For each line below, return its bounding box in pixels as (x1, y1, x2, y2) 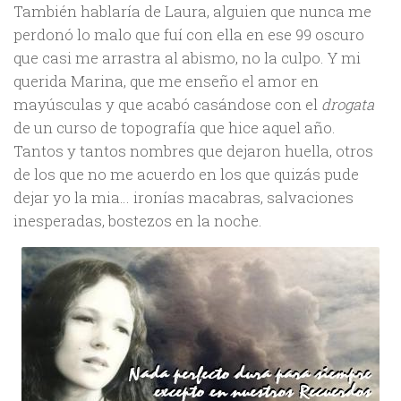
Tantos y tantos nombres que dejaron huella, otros (13, 140, 373, 161)
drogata (321, 93, 374, 115)
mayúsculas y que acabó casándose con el (13, 93, 321, 115)
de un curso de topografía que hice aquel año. (13, 116, 336, 138)
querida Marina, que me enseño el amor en (13, 70, 319, 91)
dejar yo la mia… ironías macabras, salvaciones (13, 186, 354, 208)
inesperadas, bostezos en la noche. (13, 209, 262, 231)
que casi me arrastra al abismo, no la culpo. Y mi (13, 47, 361, 68)
